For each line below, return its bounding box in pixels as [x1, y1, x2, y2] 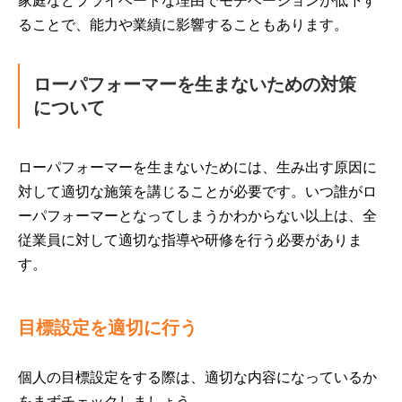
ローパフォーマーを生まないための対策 [33, 74, 356, 94]
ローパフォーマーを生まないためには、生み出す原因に [18, 160, 377, 175]
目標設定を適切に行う [18, 318, 197, 337]
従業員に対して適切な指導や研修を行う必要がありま [18, 232, 363, 248]
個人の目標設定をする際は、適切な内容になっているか [18, 370, 377, 385]
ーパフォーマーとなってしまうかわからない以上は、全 [18, 208, 377, 223]
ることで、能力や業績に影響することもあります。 [18, 17, 348, 32]
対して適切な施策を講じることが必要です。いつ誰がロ [18, 184, 377, 199]
